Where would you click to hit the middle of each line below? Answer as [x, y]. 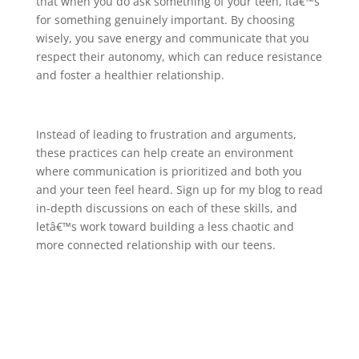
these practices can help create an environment [164, 152]
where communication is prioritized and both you [169, 171]
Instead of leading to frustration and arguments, [166, 134]
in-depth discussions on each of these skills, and [166, 208]
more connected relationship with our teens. [155, 244]
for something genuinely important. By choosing [165, 19]
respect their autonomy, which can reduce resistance [179, 56]
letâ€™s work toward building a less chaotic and [165, 226]
